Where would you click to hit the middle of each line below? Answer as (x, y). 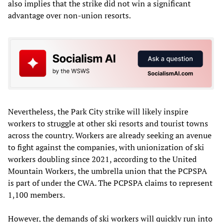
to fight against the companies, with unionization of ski (106, 147)
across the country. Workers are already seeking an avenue (110, 135)
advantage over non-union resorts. (69, 16)
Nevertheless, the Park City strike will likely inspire (98, 111)
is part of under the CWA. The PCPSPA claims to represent (110, 183)
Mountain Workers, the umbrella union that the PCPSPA (108, 171)
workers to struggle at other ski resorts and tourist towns (108, 123)
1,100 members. (36, 194)
